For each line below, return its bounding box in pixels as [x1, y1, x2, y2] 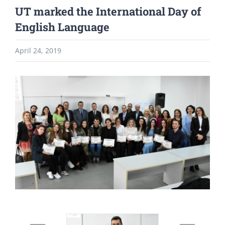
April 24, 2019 [15, 46, 61, 55]
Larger [15, 94, 37, 104]
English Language [15, 20, 109, 34]
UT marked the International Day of [15, 4, 201, 19]
